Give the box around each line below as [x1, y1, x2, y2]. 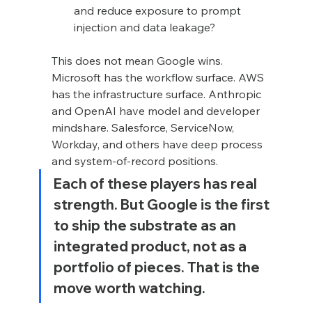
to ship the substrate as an [53, 216, 239, 234]
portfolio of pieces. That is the [53, 258, 263, 276]
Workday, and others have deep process [51, 136, 265, 151]
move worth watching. [53, 279, 205, 297]
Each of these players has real [53, 174, 260, 192]
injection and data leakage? [73, 19, 215, 34]
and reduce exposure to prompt [73, 3, 244, 17]
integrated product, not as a [53, 237, 249, 255]
